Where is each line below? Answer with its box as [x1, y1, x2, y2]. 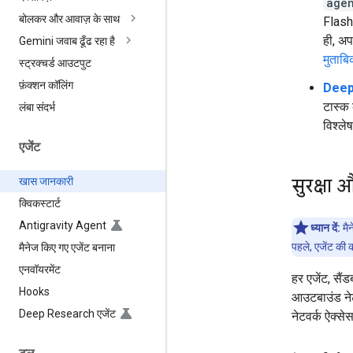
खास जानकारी [19, 174, 73, 188]
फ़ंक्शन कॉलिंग [19, 79, 73, 92]
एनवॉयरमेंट [19, 262, 61, 276]
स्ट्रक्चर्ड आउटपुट [19, 57, 91, 70]
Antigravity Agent [19, 218, 106, 232]
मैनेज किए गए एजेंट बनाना [19, 240, 115, 254]
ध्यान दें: [310, 221, 340, 234]
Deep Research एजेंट [19, 307, 116, 320]
